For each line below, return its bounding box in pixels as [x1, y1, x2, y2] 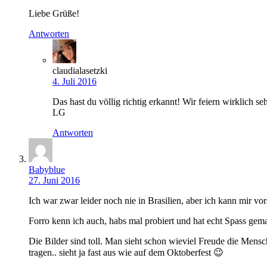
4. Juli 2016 [52, 76, 97, 87]
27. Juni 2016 [29, 175, 80, 186]
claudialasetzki [52, 66, 107, 76]
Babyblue [29, 164, 65, 175]
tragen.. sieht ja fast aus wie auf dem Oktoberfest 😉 [29, 247, 223, 258]
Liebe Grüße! [29, 8, 79, 19]
